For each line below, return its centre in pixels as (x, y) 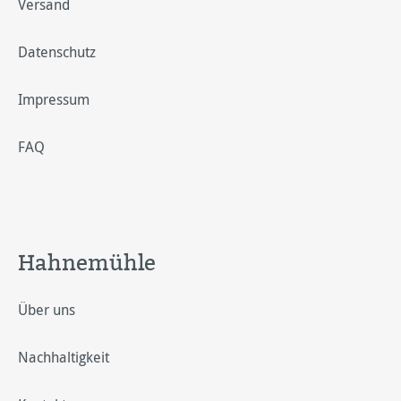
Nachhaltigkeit (64, 357)
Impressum (54, 99)
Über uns (47, 310)
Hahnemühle (87, 262)
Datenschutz (57, 52)
